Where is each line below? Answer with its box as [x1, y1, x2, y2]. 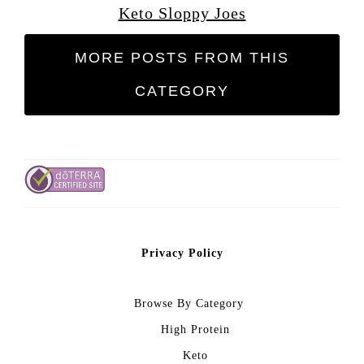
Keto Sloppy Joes [118, 3, 246, 22]
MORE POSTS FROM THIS [75, 49, 289, 66]
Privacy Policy [141, 246, 223, 259]
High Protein [160, 323, 230, 336]
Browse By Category [133, 297, 244, 310]
